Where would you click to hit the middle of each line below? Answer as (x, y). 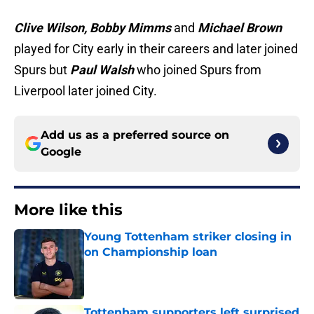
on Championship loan (151, 252)
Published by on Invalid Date (144, 266)
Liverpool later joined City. (86, 91)
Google (61, 152)
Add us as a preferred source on (135, 135)
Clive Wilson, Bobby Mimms (93, 28)
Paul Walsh (102, 70)
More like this (68, 210)
